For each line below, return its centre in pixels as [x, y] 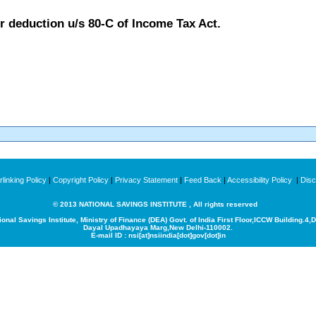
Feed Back [203, 180]
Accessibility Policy [261, 180]
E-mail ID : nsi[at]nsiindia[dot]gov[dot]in [158, 235]
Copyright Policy [81, 180]
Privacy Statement [146, 180]
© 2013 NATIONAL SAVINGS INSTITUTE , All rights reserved [155, 204]
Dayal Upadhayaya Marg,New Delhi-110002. [158, 227]
